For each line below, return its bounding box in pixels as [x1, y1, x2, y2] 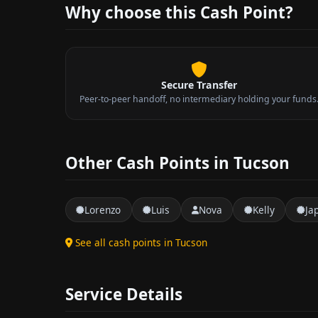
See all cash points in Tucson [75, 236, 207, 250]
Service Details [65, 283, 182, 306]
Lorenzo [84, 202, 121, 216]
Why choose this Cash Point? [65, 1, 293, 24]
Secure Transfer [160, 77, 237, 92]
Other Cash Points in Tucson [65, 151, 290, 174]
